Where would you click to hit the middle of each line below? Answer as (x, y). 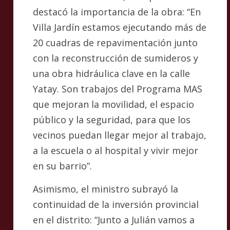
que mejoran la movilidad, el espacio (113, 104)
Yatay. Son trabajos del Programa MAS (118, 89)
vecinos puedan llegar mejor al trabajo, (120, 135)
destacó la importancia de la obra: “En (117, 12)
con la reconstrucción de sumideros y (116, 58)
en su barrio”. (62, 166)
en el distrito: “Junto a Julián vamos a (114, 220)
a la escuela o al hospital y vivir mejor (116, 150)
